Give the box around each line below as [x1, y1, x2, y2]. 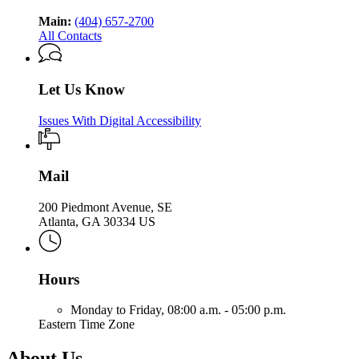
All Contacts [38, 28, 102, 42]
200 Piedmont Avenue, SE [38, 200, 172, 215]
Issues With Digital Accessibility [38, 113, 201, 127]
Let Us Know [38, 80, 125, 98]
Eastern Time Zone [38, 317, 135, 332]
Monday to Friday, [71, 303, 167, 317]
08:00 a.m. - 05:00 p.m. [167, 303, 286, 317]
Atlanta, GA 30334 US [38, 215, 155, 229]
